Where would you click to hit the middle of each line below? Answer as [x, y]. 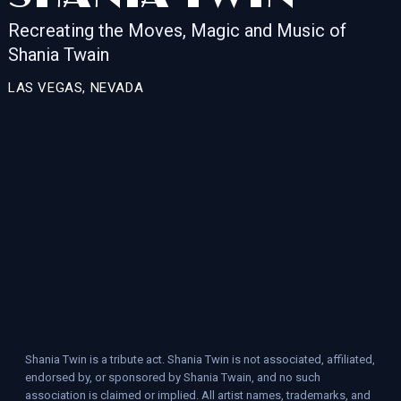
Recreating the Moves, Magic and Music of [177, 30]
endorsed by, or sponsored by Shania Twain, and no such [173, 377]
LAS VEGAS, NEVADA [76, 88]
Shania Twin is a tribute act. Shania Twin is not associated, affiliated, [200, 359]
